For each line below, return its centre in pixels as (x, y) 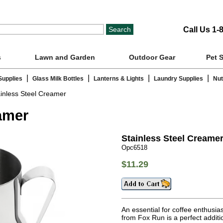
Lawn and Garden (65, 57)
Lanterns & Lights (119, 79)
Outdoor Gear (152, 57)
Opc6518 (134, 147)
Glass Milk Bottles (58, 79)
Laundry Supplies (178, 79)
